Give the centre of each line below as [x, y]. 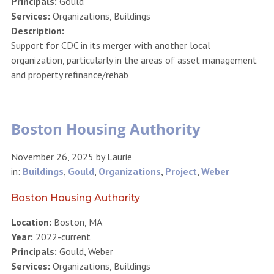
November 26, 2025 [52, 156]
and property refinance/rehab [69, 74]
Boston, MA [76, 222]
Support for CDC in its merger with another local [110, 45]
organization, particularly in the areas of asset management [134, 60]
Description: [37, 30]
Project [181, 171]
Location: [31, 222]
